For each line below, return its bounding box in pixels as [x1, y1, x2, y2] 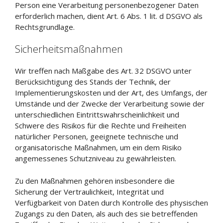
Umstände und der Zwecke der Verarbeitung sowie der [15, 99, 205, 109]
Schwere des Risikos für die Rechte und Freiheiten [15, 120, 186, 130]
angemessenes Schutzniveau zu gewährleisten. [15, 153, 176, 163]
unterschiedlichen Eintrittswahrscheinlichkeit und [15, 110, 179, 119]
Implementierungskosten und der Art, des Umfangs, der [15, 88, 208, 98]
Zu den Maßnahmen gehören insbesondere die [15, 175, 175, 186]
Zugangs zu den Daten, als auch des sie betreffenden [15, 208, 198, 219]
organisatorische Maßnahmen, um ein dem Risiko [15, 142, 182, 152]
